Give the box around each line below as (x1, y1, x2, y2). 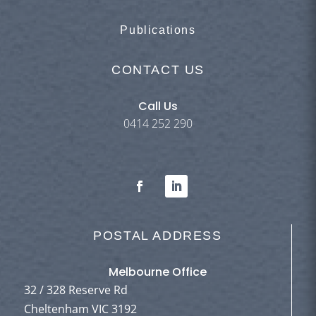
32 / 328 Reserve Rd (23, 282, 128, 298)
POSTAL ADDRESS (93, 229, 222, 243)
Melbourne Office (108, 264, 207, 281)
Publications (120, 24, 196, 37)
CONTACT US (111, 63, 205, 78)
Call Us (138, 98, 178, 115)
